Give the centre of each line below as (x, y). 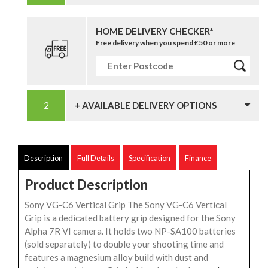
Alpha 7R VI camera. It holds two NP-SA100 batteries (130, 231)
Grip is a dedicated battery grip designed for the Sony (130, 217)
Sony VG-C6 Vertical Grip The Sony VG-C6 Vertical (126, 204)
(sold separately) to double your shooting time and (124, 244)
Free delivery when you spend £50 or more (165, 42)
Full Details (96, 158)
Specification (150, 158)
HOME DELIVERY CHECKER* (155, 31)
